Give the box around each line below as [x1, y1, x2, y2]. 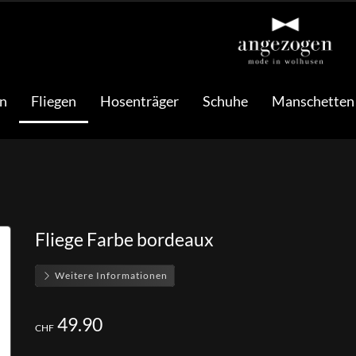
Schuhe [202, 92, 248, 110]
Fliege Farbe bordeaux [35, 228, 214, 250]
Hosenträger [99, 92, 179, 110]
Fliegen [30, 92, 76, 110]
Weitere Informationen [52, 269, 168, 281]
